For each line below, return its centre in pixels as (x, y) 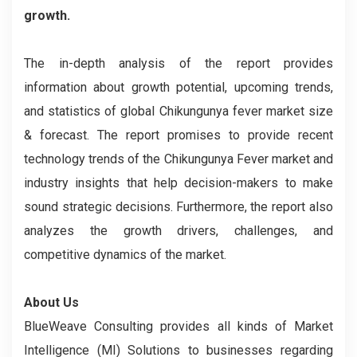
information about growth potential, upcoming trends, (178, 87)
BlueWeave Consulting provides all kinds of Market (178, 326)
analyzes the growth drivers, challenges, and (178, 231)
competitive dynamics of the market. (125, 255)
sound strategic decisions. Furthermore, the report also (178, 207)
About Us (51, 302)
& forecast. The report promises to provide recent (178, 135)
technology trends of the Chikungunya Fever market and (178, 159)
